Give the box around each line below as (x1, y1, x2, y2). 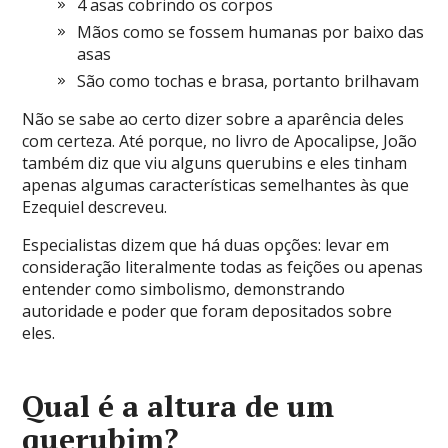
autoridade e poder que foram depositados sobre (22, 299, 393, 322)
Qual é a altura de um (22, 385, 335, 426)
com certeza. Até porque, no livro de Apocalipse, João (22, 129, 418, 152)
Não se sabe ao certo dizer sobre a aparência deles (22, 107, 405, 130)
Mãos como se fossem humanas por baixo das (77, 20, 425, 43)
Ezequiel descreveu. (22, 195, 168, 218)
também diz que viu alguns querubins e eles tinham (22, 151, 408, 174)
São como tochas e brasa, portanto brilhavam (77, 69, 420, 92)
